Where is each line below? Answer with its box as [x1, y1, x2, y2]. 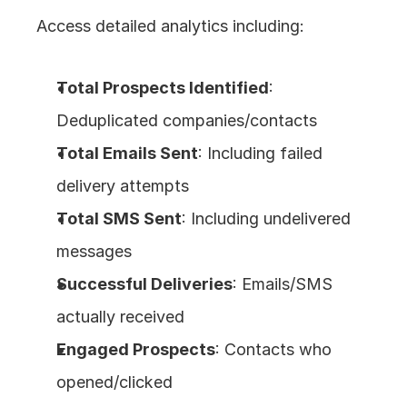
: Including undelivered [182, 209, 352, 229]
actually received [56, 307, 185, 327]
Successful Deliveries [56, 274, 233, 294]
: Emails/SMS [233, 274, 333, 294]
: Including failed [198, 144, 323, 164]
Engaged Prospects [56, 340, 216, 360]
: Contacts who [215, 340, 333, 360]
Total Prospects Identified [56, 78, 270, 98]
